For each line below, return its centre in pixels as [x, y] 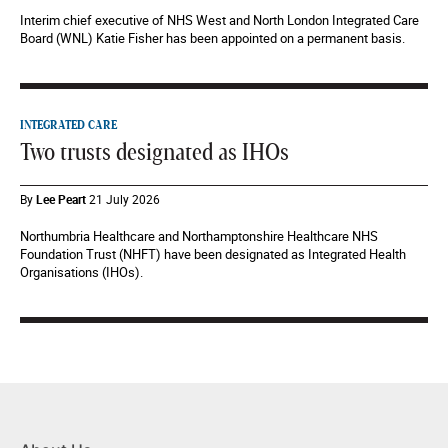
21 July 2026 [124, 199]
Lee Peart [61, 199]
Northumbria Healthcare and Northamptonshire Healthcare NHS [199, 236]
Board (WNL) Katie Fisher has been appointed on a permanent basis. [212, 38]
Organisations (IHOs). [81, 272]
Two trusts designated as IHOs [154, 153]
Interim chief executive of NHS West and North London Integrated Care [219, 20]
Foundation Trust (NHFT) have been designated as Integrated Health [213, 254]
